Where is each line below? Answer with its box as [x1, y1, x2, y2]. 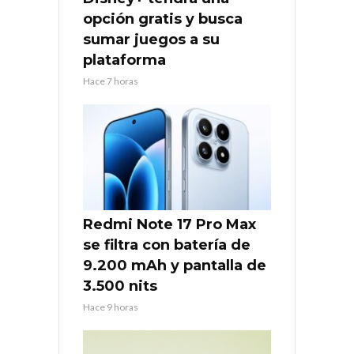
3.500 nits [83, 277, 157, 295]
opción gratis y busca [83, 10, 243, 28]
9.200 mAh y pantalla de [83, 256, 266, 274]
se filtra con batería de [83, 235, 250, 254]
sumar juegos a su [83, 31, 220, 48]
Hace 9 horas [83, 300, 138, 313]
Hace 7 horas [83, 75, 138, 87]
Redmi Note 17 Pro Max [83, 215, 256, 233]
